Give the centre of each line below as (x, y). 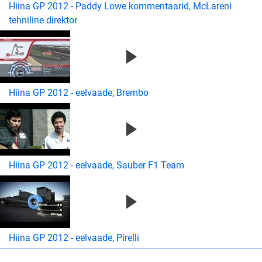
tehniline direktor (43, 20)
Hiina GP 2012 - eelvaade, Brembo (79, 93)
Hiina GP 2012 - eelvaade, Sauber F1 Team (96, 165)
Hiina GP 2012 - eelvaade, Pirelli (74, 238)
